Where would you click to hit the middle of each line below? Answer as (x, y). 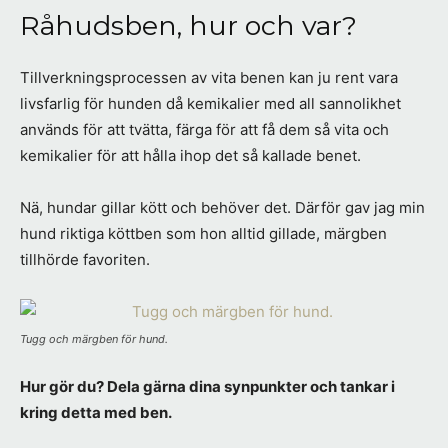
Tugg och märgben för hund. (94, 339)
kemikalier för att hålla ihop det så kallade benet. (190, 156)
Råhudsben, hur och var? (188, 26)
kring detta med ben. (96, 413)
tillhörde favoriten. (85, 260)
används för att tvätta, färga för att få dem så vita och (204, 130)
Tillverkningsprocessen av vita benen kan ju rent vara (209, 78)
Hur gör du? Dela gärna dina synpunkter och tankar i (207, 387)
